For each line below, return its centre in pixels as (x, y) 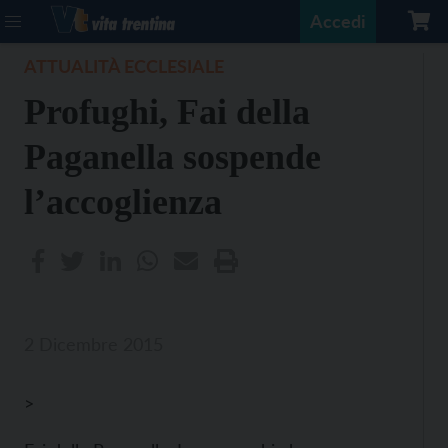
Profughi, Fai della (167, 112)
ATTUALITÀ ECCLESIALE (124, 66)
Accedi (338, 21)
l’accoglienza (123, 202)
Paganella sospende (172, 157)
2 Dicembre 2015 (93, 344)
